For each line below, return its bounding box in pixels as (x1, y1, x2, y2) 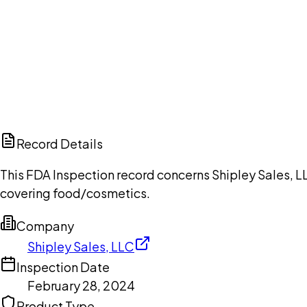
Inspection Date (16, 259, 110, 275)
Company (16, 218, 74, 234)
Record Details (16, 136, 103, 152)
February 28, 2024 (27, 278, 135, 294)
